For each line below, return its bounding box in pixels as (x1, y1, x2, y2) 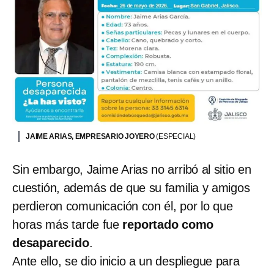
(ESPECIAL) (156, 132, 196, 141)
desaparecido (12, 236, 89, 250)
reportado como (122, 218, 214, 232)
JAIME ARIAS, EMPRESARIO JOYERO (26, 132, 157, 141)
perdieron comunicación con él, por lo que (12, 199, 233, 213)
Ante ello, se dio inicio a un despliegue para (12, 254, 240, 268)
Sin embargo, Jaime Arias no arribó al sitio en (12, 163, 251, 177)
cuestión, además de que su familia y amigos (12, 181, 250, 195)
